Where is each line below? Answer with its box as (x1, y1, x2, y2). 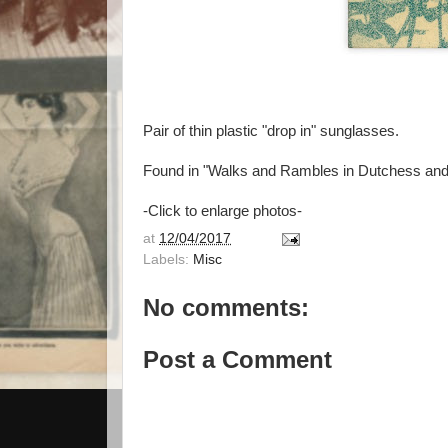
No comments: (143, 293, 309, 321)
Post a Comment (143, 345, 332, 373)
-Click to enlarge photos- (143, 203, 302, 219)
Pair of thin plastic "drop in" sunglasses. (143, 123, 399, 139)
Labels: (143, 251, 193, 267)
